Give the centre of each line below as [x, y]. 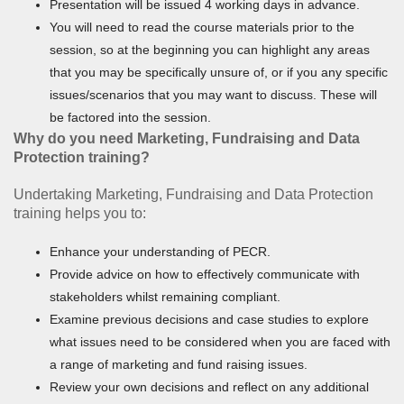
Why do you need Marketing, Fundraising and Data [187, 138]
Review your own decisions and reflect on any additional [209, 386]
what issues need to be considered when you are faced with [220, 341]
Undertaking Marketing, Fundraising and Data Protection [193, 194]
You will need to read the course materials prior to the [202, 27]
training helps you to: [80, 213]
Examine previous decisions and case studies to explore [209, 319]
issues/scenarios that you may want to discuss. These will [213, 94]
